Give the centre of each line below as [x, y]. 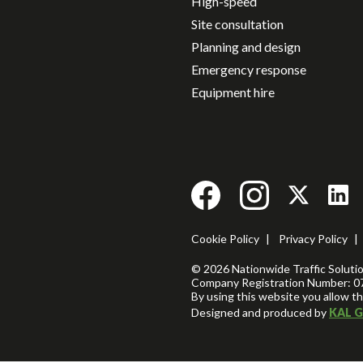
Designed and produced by [260, 313]
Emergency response [249, 69]
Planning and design [246, 46]
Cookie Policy [225, 239]
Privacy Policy [313, 239]
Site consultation [237, 23]
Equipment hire [233, 92]
